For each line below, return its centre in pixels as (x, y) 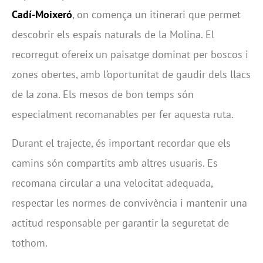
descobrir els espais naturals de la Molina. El (113, 35)
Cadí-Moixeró (42, 15)
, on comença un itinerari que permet (156, 15)
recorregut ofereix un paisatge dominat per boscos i (130, 55)
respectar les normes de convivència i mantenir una (129, 203)
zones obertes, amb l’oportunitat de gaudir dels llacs (131, 75)
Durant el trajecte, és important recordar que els (121, 143)
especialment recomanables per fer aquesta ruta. (123, 114)
